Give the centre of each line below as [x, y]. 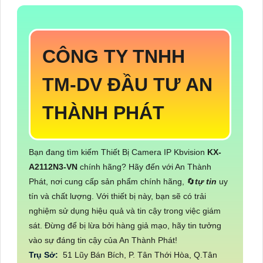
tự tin [206, 182]
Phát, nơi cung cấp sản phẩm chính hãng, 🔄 [112, 182]
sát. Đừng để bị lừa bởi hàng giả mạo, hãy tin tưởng [125, 226]
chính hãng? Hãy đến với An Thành [146, 167]
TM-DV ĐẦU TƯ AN [127, 85]
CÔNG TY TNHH [114, 57]
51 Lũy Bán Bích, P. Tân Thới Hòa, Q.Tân [139, 255]
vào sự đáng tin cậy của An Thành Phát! [103, 240]
